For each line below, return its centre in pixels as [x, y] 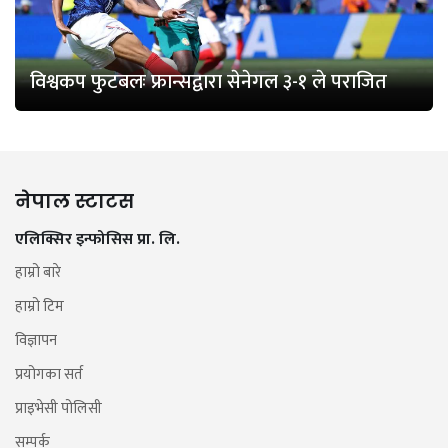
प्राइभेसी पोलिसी [58, 409]
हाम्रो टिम [39, 307]
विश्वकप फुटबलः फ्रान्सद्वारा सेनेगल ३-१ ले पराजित [208, 82]
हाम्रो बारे [38, 273]
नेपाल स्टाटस [74, 202]
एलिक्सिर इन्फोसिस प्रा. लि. [97, 240]
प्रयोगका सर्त [49, 375]
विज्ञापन [36, 341]
